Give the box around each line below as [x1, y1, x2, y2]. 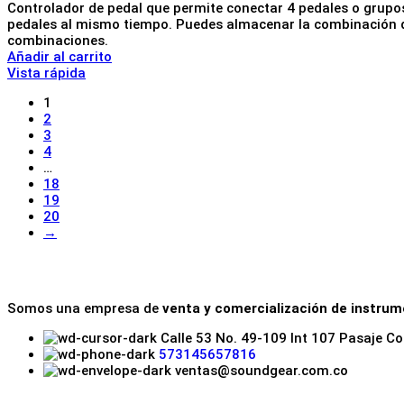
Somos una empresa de [7, 299, 162, 317]
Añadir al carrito [7, 48, 112, 65]
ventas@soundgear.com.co [175, 362, 348, 379]
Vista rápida [7, 64, 86, 81]
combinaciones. [7, 32, 108, 49]
